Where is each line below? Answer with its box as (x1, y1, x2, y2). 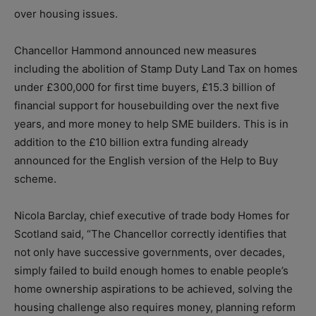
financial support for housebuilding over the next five (14, 98, 279, 112)
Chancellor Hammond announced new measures (14, 43, 257, 57)
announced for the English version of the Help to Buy (14, 153, 278, 167)
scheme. (14, 171, 56, 186)
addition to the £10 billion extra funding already (14, 135, 248, 149)
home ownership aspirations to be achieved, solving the (14, 281, 293, 296)
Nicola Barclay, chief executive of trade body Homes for (14, 208, 290, 222)
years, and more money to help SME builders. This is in (14, 116, 288, 130)
